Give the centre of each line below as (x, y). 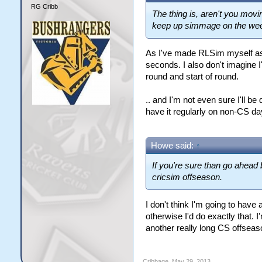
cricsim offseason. (187, 177)
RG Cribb (44, 6)
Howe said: (173, 146)
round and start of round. (192, 76)
